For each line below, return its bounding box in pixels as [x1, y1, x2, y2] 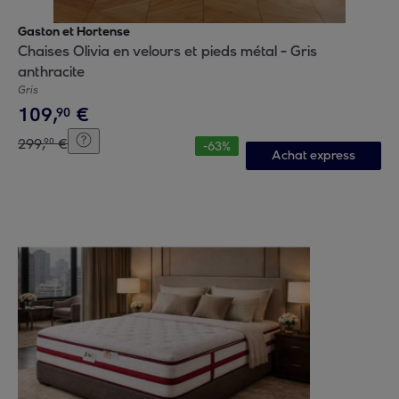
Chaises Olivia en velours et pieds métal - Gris [18, 43, 317, 60]
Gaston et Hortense [18, 24, 130, 39]
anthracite [18, 63, 85, 80]
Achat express [271, 148, 355, 163]
